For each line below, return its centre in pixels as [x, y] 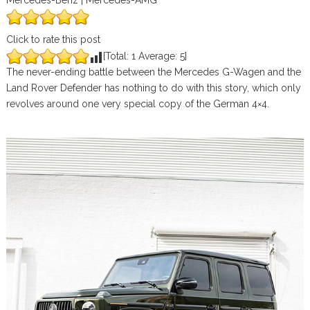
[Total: [117, 56]
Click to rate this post [53, 39]
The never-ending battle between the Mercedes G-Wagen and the [153, 72]
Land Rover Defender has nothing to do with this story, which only [153, 88]
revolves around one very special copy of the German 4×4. [137, 104]
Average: [157, 56]
